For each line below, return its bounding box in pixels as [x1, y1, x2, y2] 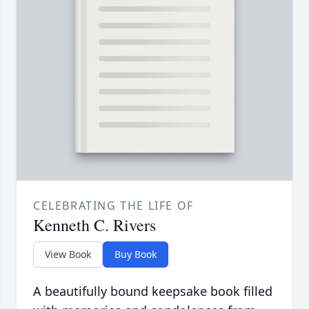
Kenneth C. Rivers [33, 214, 156, 237]
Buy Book [114, 248, 157, 261]
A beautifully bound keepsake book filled [33, 283, 272, 300]
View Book [45, 248, 91, 261]
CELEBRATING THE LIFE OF [33, 198, 194, 214]
